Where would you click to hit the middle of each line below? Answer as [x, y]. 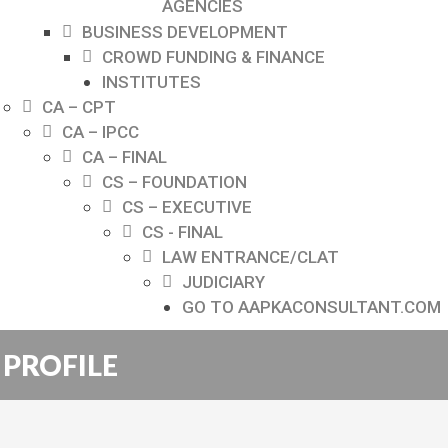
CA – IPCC [100, 132]
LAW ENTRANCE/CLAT [250, 257]
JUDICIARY [223, 282]
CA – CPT [79, 107]
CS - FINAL [182, 232]
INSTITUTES [151, 82]
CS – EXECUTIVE [187, 207]
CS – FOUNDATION [174, 182]
